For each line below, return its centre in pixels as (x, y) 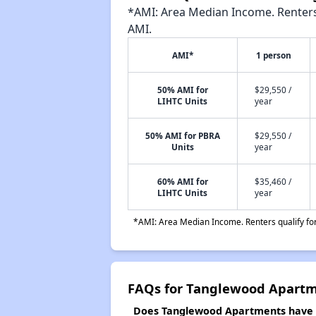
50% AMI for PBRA (182, 135)
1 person (273, 55)
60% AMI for (182, 181)
